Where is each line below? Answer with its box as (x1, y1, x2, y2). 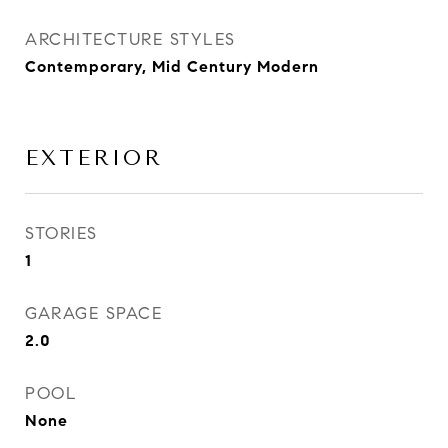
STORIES (25, 223, 98, 244)
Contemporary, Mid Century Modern (25, 57, 319, 76)
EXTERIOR (25, 146, 163, 170)
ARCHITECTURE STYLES (25, 29, 236, 50)
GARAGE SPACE (25, 303, 162, 324)
